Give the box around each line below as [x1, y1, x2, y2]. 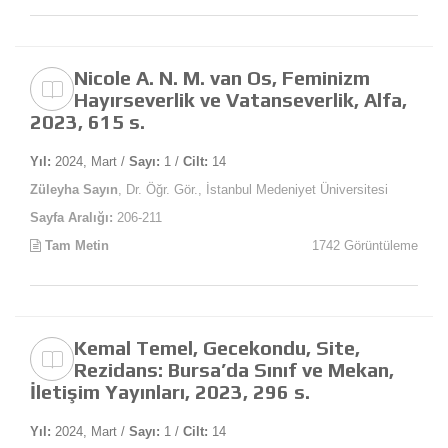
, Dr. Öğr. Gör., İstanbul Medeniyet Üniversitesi [118, 182, 388, 198]
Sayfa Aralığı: [30, 210, 113, 226]
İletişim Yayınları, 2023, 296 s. [30, 380, 310, 404]
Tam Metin [41, 238, 109, 254]
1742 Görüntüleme [312, 238, 418, 254]
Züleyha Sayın [30, 182, 118, 198]
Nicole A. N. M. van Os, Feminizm [74, 66, 370, 90]
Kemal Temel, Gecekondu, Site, [74, 336, 360, 360]
